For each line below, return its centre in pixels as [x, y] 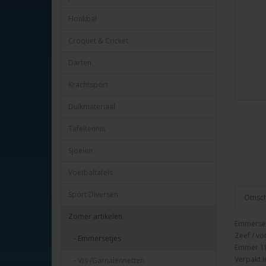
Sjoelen [80, 151]
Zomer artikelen [95, 216]
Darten [80, 63]
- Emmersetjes [95, 238]
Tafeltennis [87, 129]
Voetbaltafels [91, 172]
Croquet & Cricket [98, 41]
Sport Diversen [93, 194]
